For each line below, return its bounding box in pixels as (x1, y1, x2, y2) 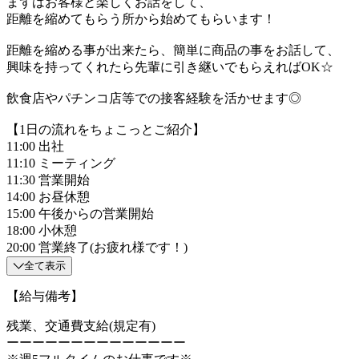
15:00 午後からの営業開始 (6, 206, 154, 220)
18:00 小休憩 (6, 223, 77, 237)
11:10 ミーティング (6, 155, 115, 170)
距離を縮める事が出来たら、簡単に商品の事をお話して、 (6, 42, 340, 57)
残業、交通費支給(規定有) (6, 318, 155, 333)
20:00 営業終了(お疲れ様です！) (6, 240, 188, 254)
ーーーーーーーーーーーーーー (6, 335, 186, 349)
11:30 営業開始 (6, 172, 90, 187)
